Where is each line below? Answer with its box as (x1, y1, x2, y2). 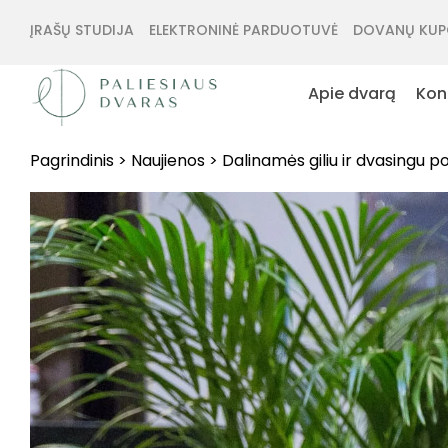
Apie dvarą (308, 82, 397, 106)
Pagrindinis (30, 148, 114, 172)
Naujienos (131, 148, 205, 172)
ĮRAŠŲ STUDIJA (30, 20, 134, 40)
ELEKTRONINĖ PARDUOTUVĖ (149, 20, 338, 40)
